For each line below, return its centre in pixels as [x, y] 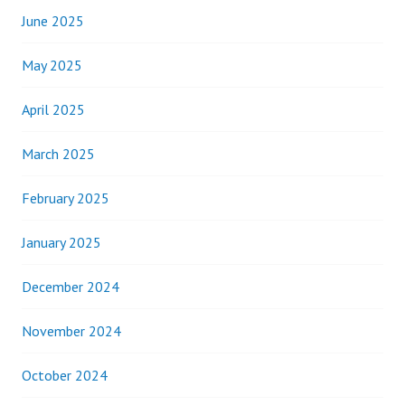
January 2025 [61, 242]
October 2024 [65, 375]
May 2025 [52, 65]
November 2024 [71, 331]
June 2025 [53, 21]
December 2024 [71, 287]
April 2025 [53, 109]
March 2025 [58, 154]
